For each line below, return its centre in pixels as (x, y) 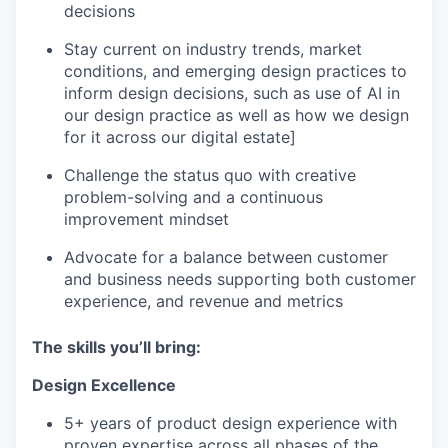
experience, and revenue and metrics (203, 301)
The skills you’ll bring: (116, 347)
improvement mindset (146, 219)
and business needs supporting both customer (240, 279)
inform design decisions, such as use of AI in (232, 93)
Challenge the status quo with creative (210, 175)
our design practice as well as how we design (236, 115)
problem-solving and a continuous (193, 197)
